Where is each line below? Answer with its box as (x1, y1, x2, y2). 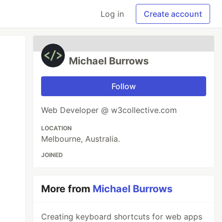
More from (41, 183, 93, 195)
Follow (111, 81, 136, 91)
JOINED (41, 151, 63, 159)
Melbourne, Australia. (41, 134, 120, 144)
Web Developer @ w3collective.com (41, 105, 177, 115)
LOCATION (41, 124, 72, 132)
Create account (144, 9, 202, 19)
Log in (101, 9, 124, 19)
